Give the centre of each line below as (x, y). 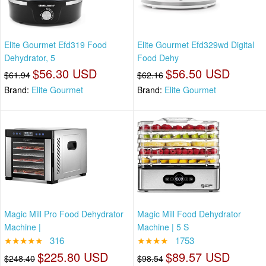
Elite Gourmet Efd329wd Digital (196, 45)
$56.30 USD (65, 74)
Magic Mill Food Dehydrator (189, 213)
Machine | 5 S (163, 227)
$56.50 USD (198, 74)
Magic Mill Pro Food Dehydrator (64, 213)
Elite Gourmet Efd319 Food (56, 45)
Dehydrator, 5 (30, 58)
